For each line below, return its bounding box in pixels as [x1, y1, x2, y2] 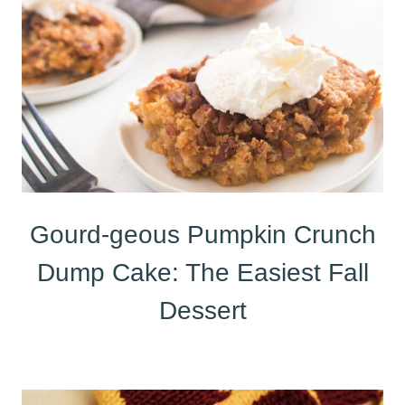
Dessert [158, 297, 247, 325]
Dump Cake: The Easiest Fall [36, 259, 369, 287]
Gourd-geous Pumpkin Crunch [29, 221, 376, 249]
